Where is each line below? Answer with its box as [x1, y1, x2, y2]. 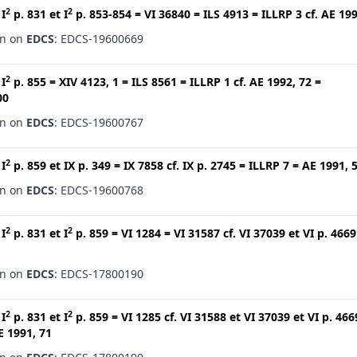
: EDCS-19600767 [54, 115, 143, 130]
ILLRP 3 [261, 6, 302, 22]
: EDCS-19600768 [54, 182, 143, 198]
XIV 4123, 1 [59, 74, 119, 89]
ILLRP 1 [190, 74, 230, 89]
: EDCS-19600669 [54, 31, 143, 46]
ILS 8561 [131, 74, 177, 89]
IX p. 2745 [182, 158, 236, 173]
